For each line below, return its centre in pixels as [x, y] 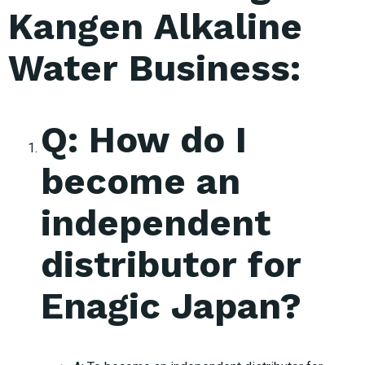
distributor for [171, 264]
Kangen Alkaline [155, 26]
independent [156, 222]
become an [141, 181]
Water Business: [154, 68]
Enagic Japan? [171, 306]
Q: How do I [144, 139]
